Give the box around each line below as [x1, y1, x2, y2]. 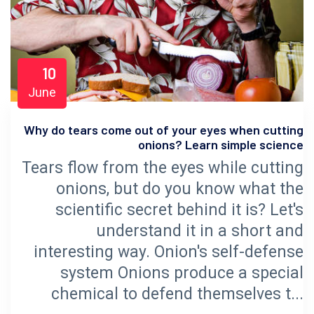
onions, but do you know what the [56, 179, 303, 198]
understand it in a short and [96, 221, 303, 240]
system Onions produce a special [60, 263, 303, 282]
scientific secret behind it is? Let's [55, 200, 303, 219]
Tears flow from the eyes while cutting [22, 158, 303, 177]
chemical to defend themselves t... [51, 284, 303, 303]
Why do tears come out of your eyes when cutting [24, 121, 303, 137]
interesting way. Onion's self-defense [34, 242, 303, 261]
